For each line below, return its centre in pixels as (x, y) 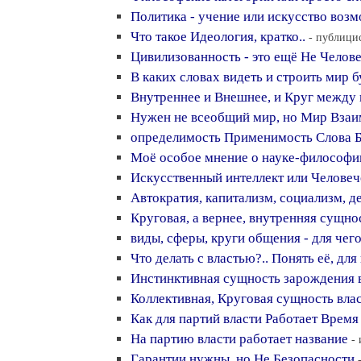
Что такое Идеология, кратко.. (218, 37)
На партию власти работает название (239, 339)
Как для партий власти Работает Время (245, 319)
